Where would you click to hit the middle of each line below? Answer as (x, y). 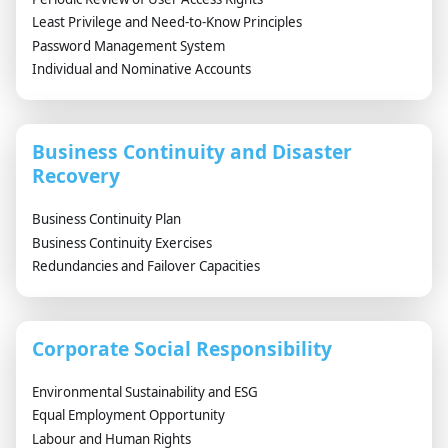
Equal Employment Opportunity (128, 415)
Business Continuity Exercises (122, 242)
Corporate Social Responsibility (182, 348)
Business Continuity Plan (106, 218)
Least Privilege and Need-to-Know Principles (167, 22)
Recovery (76, 175)
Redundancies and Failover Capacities (146, 266)
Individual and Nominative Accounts (141, 69)
